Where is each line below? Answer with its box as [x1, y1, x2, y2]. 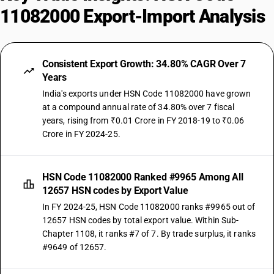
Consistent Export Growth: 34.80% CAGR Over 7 [42, 58, 246, 70]
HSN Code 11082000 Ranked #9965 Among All [42, 171, 243, 183]
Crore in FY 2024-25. [42, 129, 120, 139]
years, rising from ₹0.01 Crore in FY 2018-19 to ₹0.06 [42, 116, 245, 125]
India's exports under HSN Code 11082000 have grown [42, 89, 251, 98]
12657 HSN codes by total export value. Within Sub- [42, 215, 239, 225]
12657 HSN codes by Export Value [42, 185, 188, 196]
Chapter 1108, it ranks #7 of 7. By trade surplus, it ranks [42, 229, 256, 239]
